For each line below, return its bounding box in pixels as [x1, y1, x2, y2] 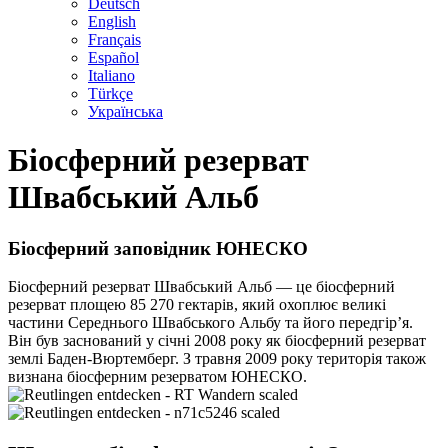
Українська [88, 102, 163, 120]
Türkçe [88, 84, 133, 102]
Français [88, 30, 141, 48]
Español [88, 48, 139, 66]
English [88, 12, 136, 30]
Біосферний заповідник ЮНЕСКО [8, 237, 308, 259]
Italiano [88, 66, 135, 84]
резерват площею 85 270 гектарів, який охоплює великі [8, 296, 386, 314]
